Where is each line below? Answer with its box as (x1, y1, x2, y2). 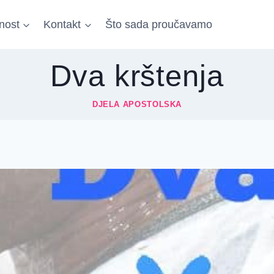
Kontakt (43, 18, 81, 31)
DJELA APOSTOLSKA (92, 100, 182, 109)
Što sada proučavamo (105, 18, 212, 31)
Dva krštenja (50, 59, 224, 93)
